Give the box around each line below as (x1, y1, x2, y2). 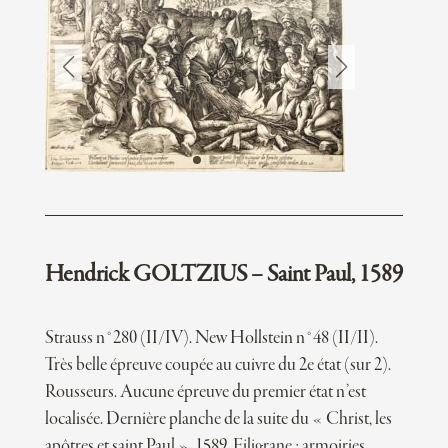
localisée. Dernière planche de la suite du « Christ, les (44, 408, 392, 430)
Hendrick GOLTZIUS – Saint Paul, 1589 (44, 261, 403, 288)
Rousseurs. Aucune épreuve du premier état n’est (44, 381, 366, 403)
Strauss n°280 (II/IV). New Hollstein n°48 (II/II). (44, 327, 378, 349)
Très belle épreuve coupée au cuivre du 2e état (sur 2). (44, 354, 391, 376)
